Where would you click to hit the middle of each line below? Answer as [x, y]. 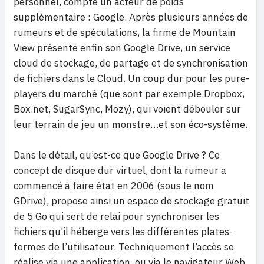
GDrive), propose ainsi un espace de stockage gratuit [131, 201]
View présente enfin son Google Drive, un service [122, 48]
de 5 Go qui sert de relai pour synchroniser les [116, 216]
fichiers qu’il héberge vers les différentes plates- [123, 232]
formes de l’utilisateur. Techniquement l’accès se [124, 247]
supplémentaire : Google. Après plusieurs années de [131, 17]
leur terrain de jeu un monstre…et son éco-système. [131, 124]
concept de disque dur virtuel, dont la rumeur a [120, 170]
